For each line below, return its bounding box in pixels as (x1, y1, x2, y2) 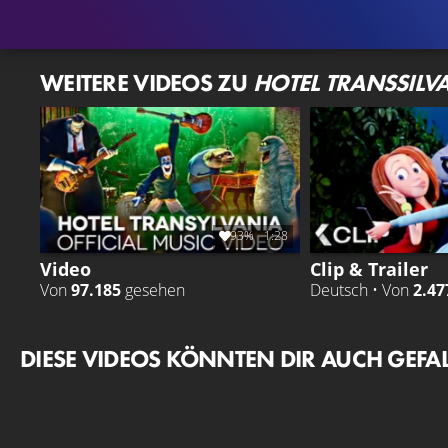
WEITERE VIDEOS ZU (40, 66, 254, 98)
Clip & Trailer (310, 255, 428, 281)
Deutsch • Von (310, 278, 413, 301)
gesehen (121, 278, 185, 301)
